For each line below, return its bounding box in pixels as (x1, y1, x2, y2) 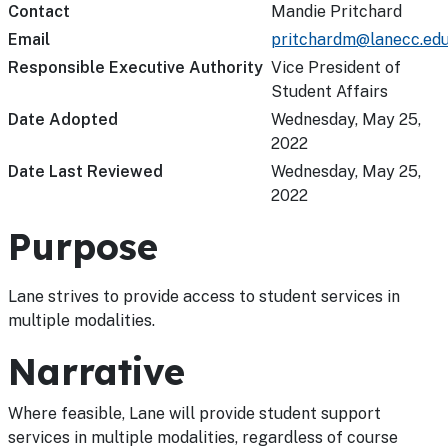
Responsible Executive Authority (8, 58, 263, 77)
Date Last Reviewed (8, 162, 163, 181)
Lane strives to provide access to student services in (8, 287, 400, 306)
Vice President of (271, 58, 401, 77)
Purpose (8, 224, 158, 269)
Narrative (8, 349, 185, 394)
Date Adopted (8, 110, 118, 129)
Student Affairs (271, 82, 388, 101)
